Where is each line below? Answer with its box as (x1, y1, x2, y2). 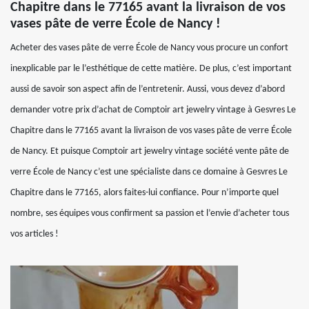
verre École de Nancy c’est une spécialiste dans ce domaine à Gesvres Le (10, 167, 288, 177)
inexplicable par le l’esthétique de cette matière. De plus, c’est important (10, 63, 292, 74)
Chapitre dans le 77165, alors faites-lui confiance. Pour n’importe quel (10, 188, 279, 198)
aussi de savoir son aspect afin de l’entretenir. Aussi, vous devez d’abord (10, 84, 285, 94)
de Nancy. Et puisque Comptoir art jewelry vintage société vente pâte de (10, 146, 289, 157)
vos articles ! (10, 229, 59, 239)
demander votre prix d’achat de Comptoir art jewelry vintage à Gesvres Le (10, 105, 296, 115)
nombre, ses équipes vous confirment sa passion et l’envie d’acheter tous (10, 208, 289, 219)
